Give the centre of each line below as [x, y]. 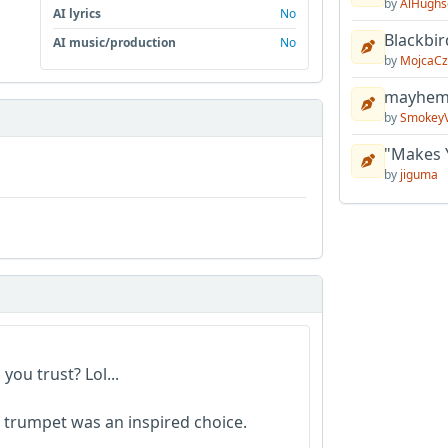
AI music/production [115, 42]
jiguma [418, 174]
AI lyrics [77, 13]
